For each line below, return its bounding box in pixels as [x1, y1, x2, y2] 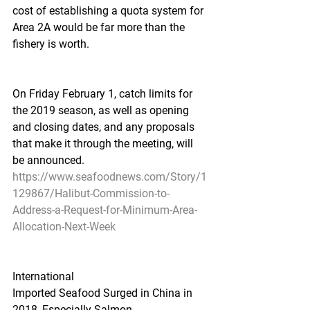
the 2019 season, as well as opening [12, 104, 192, 117]
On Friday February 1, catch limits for [12, 87, 195, 100]
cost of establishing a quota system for [12, 4, 206, 17]
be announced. [12, 154, 84, 167]
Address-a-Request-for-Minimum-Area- [12, 203, 197, 217]
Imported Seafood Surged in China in [12, 286, 195, 300]
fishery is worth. [12, 37, 89, 51]
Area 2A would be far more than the [12, 21, 188, 34]
